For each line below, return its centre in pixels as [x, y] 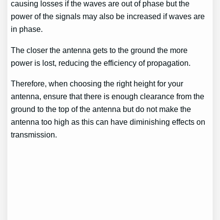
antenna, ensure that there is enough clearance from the [108, 96]
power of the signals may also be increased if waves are [108, 16]
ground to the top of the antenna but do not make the [101, 109]
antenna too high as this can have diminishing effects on [108, 122]
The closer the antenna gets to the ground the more [99, 50]
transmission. [34, 135]
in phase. [27, 29]
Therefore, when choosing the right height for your [97, 84]
